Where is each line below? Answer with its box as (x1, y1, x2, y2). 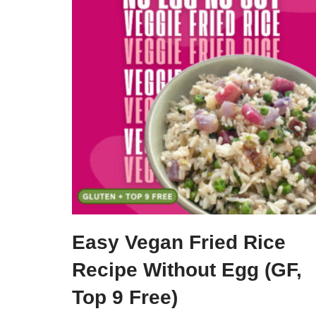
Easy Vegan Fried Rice (72, 231, 286, 253)
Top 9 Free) (72, 286, 178, 308)
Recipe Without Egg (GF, (72, 258, 302, 281)
